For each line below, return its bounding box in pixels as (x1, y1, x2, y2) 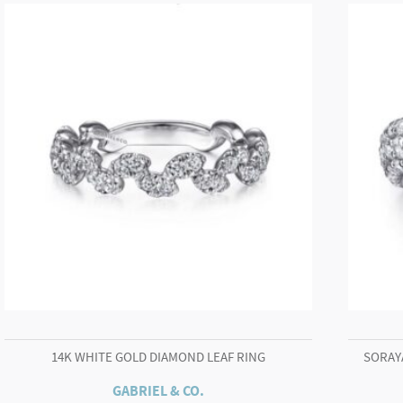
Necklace (222, 32, 285, 54)
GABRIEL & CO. (112, 381, 204, 401)
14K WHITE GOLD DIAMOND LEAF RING (50, 347, 265, 366)
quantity (222, 58, 280, 79)
